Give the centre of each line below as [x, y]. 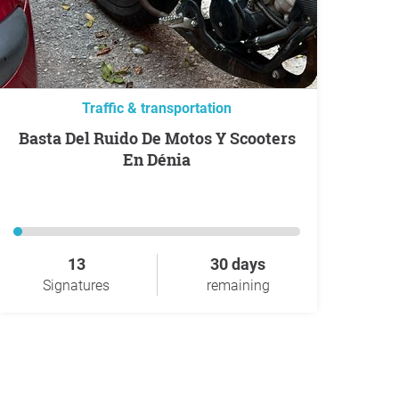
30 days [238, 264]
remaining [238, 285]
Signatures [76, 285]
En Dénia [157, 159]
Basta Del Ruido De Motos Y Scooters [24, 138]
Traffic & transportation [157, 108]
